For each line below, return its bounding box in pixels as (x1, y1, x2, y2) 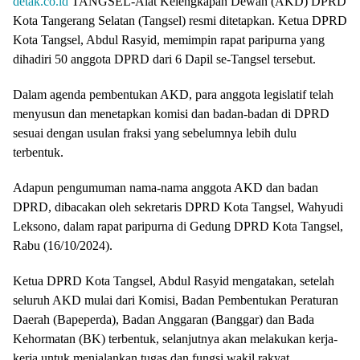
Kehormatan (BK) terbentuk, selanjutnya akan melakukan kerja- (13, 331, 337, 346)
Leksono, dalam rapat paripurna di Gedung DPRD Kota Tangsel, (13, 219, 343, 233)
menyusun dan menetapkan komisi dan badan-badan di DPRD (13, 106, 329, 121)
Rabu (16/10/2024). (13, 238, 112, 252)
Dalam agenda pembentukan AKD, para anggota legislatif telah (13, 87, 333, 101)
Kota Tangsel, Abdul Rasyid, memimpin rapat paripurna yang (13, 32, 325, 47)
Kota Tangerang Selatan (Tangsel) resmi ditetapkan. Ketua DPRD (13, 13, 347, 27)
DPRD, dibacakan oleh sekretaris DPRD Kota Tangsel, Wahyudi (13, 199, 343, 214)
